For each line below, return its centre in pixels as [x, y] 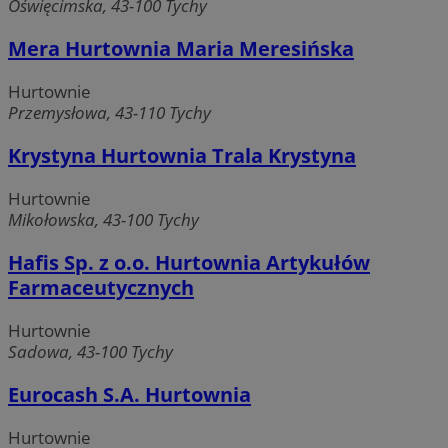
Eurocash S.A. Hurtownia [129, 395]
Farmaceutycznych [101, 288]
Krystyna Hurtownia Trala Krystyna [182, 155]
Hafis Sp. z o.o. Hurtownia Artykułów [189, 263]
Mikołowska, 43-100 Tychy [103, 219]
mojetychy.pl [302, 216]
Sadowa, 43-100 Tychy [90, 352]
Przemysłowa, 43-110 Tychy [109, 112]
